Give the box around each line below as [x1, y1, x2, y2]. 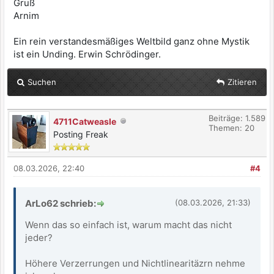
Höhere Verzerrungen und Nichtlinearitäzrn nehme [25, 257, 245, 270]
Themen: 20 [209, 123, 254, 133]
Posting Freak [53, 129, 108, 140]
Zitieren [228, 77, 257, 87]
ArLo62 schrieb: [25, 198, 96, 210]
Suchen [28, 77, 56, 87]
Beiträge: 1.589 [209, 113, 265, 124]
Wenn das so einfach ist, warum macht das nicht [25, 219, 232, 231]
